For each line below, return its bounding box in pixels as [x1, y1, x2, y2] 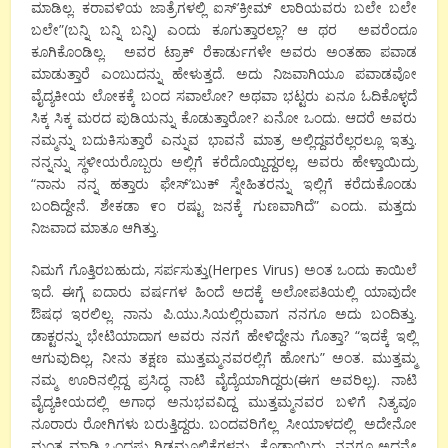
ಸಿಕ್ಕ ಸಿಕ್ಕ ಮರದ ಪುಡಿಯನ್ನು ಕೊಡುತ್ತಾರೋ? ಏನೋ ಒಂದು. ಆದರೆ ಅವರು [31, 107, 417, 127]
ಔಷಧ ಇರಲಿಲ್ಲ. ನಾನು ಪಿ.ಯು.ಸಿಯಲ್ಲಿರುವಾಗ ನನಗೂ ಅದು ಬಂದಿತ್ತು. [31, 303, 417, 323]
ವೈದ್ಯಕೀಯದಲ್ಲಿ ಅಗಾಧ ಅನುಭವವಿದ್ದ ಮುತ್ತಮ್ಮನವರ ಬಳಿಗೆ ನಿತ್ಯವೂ [31, 391, 417, 411]
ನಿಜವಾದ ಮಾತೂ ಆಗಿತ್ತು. [31, 217, 160, 237]
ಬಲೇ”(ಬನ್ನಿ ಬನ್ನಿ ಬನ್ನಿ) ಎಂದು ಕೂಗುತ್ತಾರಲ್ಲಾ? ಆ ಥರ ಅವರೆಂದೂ [31, 19, 417, 39]
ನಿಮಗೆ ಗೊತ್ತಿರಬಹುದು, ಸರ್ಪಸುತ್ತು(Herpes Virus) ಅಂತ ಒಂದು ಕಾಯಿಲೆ [31, 259, 417, 279]
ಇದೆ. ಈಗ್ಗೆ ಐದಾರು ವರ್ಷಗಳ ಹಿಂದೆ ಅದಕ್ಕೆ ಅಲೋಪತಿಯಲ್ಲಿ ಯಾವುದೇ [31, 281, 417, 301]
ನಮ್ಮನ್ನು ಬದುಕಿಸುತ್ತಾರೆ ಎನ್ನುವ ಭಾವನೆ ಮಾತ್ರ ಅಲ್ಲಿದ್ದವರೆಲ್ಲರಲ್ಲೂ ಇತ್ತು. [31, 129, 417, 149]
